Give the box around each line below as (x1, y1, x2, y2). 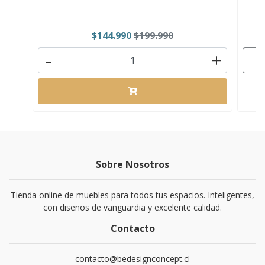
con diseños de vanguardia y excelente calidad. (43, 201, 222, 213)
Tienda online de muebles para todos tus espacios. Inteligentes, (11, 189, 254, 201)
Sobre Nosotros (96, 157, 169, 171)
